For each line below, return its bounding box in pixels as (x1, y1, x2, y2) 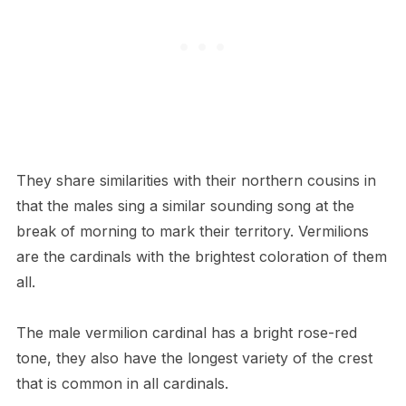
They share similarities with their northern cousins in (15, 171, 376, 190)
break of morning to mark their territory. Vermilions (15, 222, 369, 241)
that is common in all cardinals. (15, 374, 228, 393)
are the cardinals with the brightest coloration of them (15, 247, 387, 266)
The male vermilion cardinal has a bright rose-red (15, 324, 357, 343)
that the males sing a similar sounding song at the (15, 197, 354, 216)
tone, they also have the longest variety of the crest (15, 349, 372, 368)
